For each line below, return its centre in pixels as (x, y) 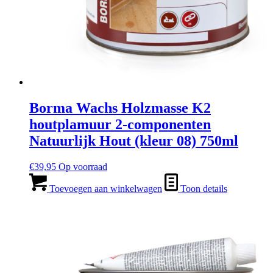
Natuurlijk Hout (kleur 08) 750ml (134, 141)
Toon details (203, 189)
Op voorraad (83, 167)
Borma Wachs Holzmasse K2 (120, 108)
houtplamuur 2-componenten (120, 125)
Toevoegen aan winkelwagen (105, 189)
